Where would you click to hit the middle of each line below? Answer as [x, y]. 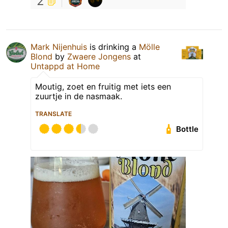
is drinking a [113, 47]
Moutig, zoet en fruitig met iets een [103, 87]
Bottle [188, 129]
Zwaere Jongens [99, 57]
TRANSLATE [53, 114]
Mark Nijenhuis [59, 47]
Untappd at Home [65, 66]
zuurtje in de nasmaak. [79, 96]
